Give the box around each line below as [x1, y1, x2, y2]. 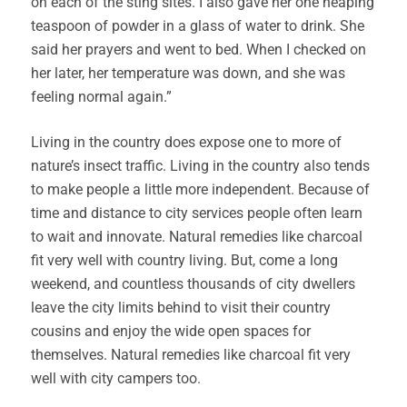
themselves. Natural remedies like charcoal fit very [31, 346, 351, 363]
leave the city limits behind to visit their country [31, 299, 331, 316]
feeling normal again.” [31, 88, 172, 105]
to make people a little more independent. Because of [31, 181, 370, 198]
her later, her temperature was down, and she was [31, 65, 345, 82]
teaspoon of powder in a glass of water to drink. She [31, 17, 364, 35]
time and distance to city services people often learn [31, 204, 362, 222]
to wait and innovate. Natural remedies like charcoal [31, 228, 362, 245]
